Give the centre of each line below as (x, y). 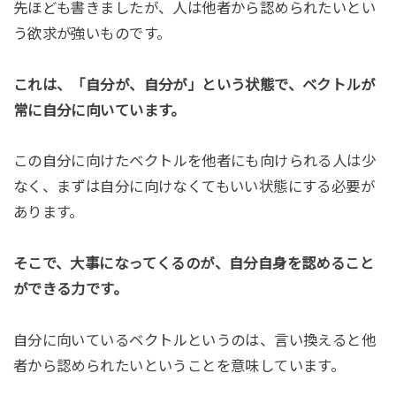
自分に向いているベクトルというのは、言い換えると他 (194, 341)
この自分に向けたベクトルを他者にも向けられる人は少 (194, 161)
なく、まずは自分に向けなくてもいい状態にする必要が (194, 187)
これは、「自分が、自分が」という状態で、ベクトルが (194, 84)
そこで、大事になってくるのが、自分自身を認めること (194, 264)
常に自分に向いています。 (99, 110)
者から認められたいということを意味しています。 (179, 366)
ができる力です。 (70, 289)
